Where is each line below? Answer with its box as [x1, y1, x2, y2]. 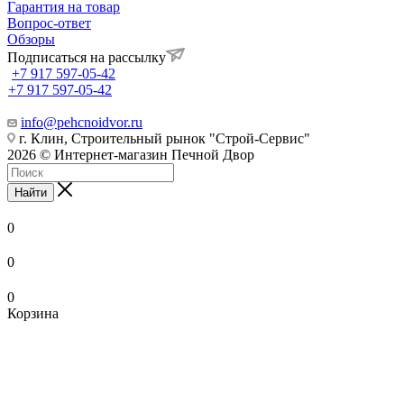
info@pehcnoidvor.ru [21, 114, 142, 130]
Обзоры [7, 31, 55, 47]
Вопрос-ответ [7, 14, 91, 31]
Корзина [7, 305, 59, 321]
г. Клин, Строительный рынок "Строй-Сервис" [15, 130, 310, 146]
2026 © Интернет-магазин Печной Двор [7, 146, 254, 162]
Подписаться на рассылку [7, 49, 166, 65]
